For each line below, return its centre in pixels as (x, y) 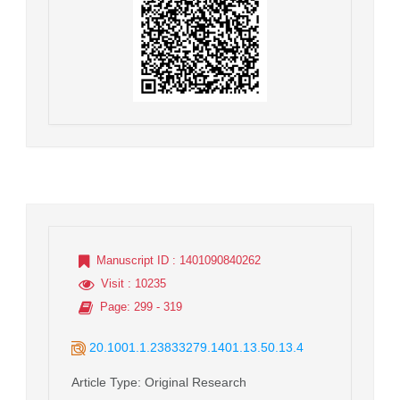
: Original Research (192, 382)
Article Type (104, 382)
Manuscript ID (133, 260)
